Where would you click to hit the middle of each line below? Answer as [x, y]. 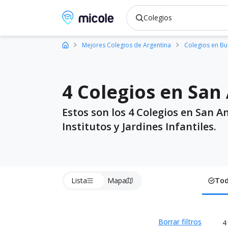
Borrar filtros [180, 222]
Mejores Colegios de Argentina [126, 45]
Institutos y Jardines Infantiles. [139, 126]
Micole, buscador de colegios [116, 16]
